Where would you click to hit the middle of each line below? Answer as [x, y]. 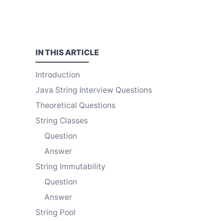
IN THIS [50, 53]
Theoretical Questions [75, 105]
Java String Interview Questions [94, 90]
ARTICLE [82, 53]
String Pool [55, 212]
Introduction [58, 74]
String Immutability [71, 166]
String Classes [62, 120]
